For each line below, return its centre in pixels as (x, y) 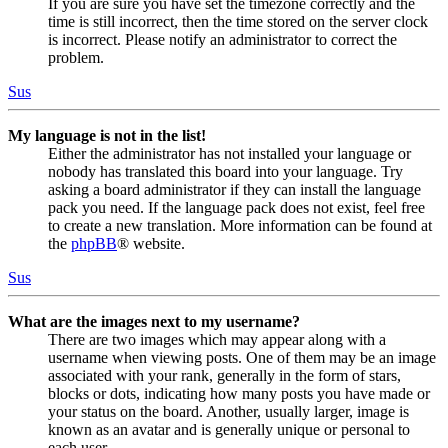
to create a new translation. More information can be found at (240, 225)
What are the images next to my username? (154, 321)
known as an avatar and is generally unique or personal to (229, 429)
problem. (76, 57)
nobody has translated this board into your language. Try (225, 171)
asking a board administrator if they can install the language (234, 189)
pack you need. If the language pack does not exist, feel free (236, 207)
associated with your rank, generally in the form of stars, (224, 375)
